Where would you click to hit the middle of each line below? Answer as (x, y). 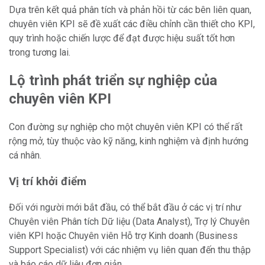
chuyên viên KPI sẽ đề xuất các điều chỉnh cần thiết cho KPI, (132, 24)
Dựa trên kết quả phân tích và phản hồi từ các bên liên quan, (130, 10)
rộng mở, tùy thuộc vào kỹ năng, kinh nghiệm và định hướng (129, 141)
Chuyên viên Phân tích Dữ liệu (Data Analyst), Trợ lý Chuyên (129, 222)
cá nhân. (25, 155)
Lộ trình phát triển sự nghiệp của (113, 80)
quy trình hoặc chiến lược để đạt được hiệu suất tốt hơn (122, 38)
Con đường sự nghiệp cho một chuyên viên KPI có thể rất (126, 127)
